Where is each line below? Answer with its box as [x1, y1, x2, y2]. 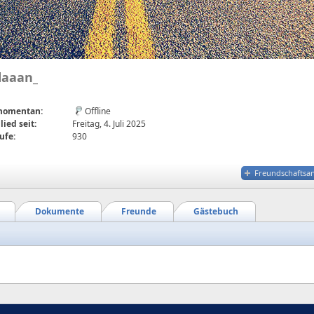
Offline [85, 105, 111, 117]
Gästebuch [193, 205, 238, 217]
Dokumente [35, 205, 84, 217]
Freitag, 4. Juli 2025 [72, 118, 146, 130]
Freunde [121, 205, 156, 217]
